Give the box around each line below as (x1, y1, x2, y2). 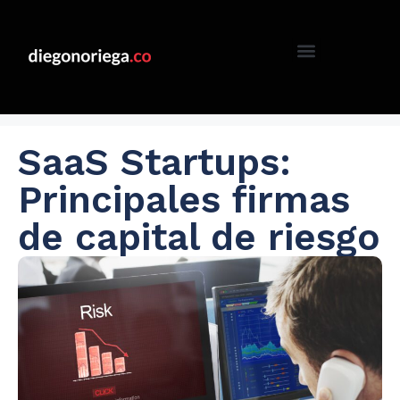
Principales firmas (18, 178, 350, 222)
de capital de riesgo (18, 215, 380, 260)
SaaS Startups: (18, 140, 291, 185)
